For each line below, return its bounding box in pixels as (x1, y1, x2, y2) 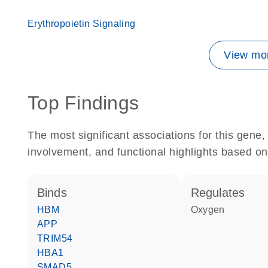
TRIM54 (43, 233, 73, 243)
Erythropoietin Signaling (28, 19, 136, 29)
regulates (199, 186, 245, 199)
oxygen (198, 205, 225, 215)
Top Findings (28, 92, 139, 114)
